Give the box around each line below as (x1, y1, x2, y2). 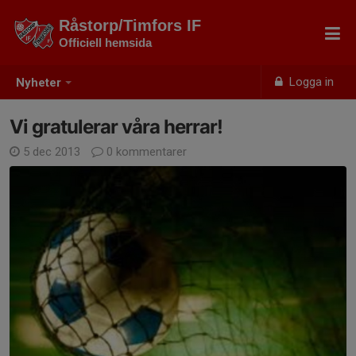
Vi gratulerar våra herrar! (10, 115, 222, 138)
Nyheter (16, 75, 61, 91)
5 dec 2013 (20, 145, 83, 159)
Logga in (286, 75, 335, 89)
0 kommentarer (103, 145, 187, 159)
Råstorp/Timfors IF (59, 17, 201, 34)
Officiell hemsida (59, 36, 152, 49)
